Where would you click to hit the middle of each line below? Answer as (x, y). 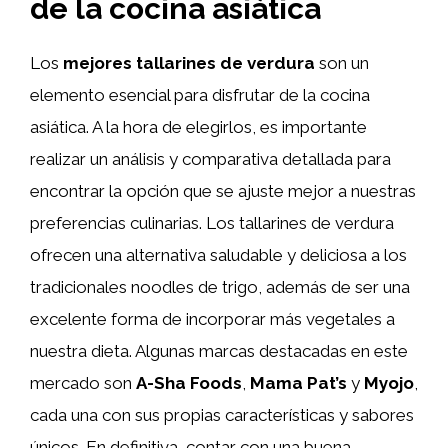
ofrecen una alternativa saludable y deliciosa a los (218, 254)
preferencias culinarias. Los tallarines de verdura (212, 222)
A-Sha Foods (189, 382)
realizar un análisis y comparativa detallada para (210, 158)
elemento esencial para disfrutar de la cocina (200, 94)
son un (342, 62)
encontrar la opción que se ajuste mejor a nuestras (223, 190)
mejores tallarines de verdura (189, 62)
